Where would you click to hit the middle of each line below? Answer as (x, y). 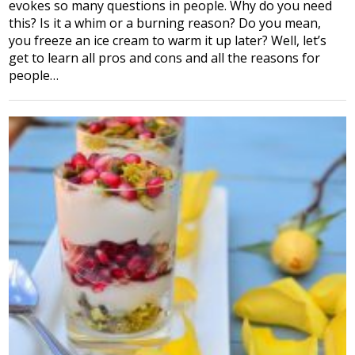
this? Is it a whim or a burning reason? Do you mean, (165, 23)
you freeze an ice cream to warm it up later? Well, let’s (168, 40)
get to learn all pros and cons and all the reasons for (165, 57)
